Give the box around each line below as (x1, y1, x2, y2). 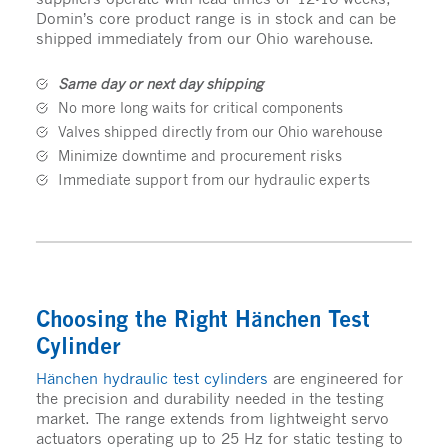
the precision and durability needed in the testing (35, 388, 384, 407)
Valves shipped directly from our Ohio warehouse (57, 122, 383, 140)
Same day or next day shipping (57, 74, 263, 92)
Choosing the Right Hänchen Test (35, 305, 370, 332)
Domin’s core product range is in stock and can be (35, 8, 396, 27)
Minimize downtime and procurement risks (57, 146, 342, 164)
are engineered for (267, 368, 403, 387)
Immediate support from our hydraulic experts (57, 170, 370, 188)
